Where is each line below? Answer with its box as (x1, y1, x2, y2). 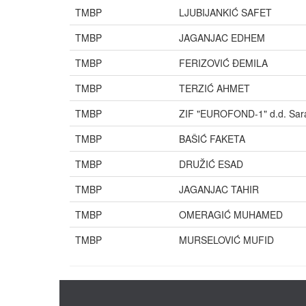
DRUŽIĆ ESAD (179, 157, 243, 171)
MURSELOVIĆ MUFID (179, 233, 274, 247)
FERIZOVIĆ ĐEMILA (179, 56, 268, 70)
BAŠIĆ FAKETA (179, 132, 245, 145)
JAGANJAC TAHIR (179, 182, 259, 196)
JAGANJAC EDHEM (179, 31, 265, 44)
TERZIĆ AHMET (179, 81, 250, 95)
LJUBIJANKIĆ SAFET (179, 5, 272, 19)
